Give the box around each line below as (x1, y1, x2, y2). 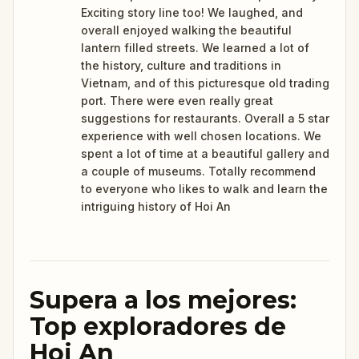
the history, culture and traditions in (81, 58, 281, 72)
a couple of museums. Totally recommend (81, 163, 316, 178)
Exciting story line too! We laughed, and (81, 5, 303, 19)
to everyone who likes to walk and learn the (81, 181, 328, 196)
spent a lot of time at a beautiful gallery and (81, 146, 329, 160)
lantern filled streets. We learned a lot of (81, 40, 309, 54)
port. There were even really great (81, 93, 273, 107)
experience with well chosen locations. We (81, 128, 321, 143)
